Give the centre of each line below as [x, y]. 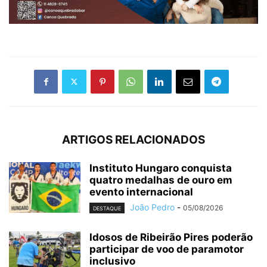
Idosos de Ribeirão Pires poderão [171, 237]
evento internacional [141, 192]
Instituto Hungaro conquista [161, 168]
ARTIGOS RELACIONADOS [133, 139]
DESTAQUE [107, 208]
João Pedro [152, 207]
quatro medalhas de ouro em [161, 180]
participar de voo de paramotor [167, 249]
